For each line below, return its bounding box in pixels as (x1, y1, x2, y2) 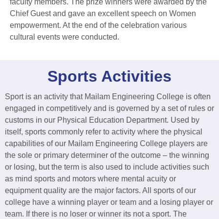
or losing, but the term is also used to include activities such (5, 163, 209, 172)
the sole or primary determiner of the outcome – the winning (5, 151, 209, 160)
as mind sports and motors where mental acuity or (5, 175, 176, 183)
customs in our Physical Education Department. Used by (5, 116, 199, 125)
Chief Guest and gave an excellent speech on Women (10, 9, 196, 18)
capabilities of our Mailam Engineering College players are (5, 139, 208, 148)
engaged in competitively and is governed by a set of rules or (5, 104, 214, 113)
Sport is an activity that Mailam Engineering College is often (5, 92, 211, 101)
